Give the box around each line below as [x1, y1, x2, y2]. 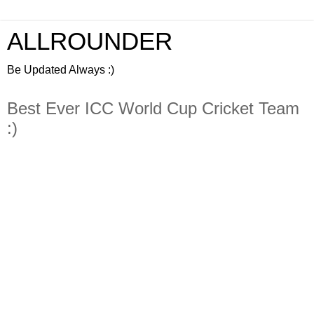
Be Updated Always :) [7, 64, 114, 76]
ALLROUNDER [7, 28, 172, 55]
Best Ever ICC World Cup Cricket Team [7, 99, 299, 118]
